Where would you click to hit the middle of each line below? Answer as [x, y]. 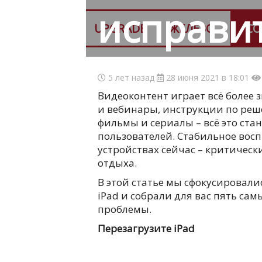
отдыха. [117, 163]
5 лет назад [131, 77]
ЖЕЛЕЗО [192, 28]
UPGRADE [120, 28]
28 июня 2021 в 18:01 [208, 77]
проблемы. [125, 209]
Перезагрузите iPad [146, 228]
